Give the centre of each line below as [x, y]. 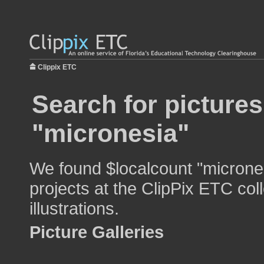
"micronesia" [110, 133]
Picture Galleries [97, 232]
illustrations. [74, 208]
